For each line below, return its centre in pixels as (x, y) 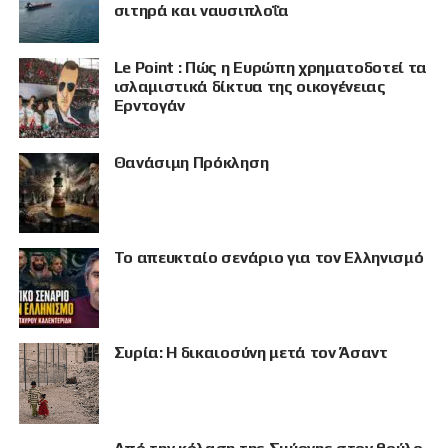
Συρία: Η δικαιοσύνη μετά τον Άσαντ (250, 353)
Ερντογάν (149, 106)
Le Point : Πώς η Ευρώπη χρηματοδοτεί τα (270, 68)
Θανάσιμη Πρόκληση (191, 163)
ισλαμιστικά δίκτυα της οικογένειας (249, 87)
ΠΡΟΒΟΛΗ (224, 365)
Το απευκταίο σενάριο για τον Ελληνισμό (268, 258)
